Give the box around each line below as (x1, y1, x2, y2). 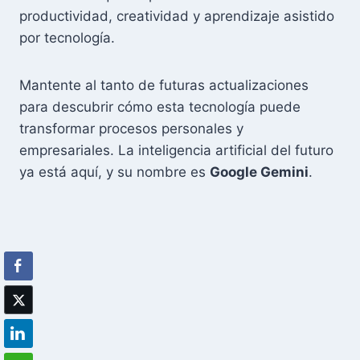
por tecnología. (19, 29, 115, 46)
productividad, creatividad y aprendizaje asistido (19, 7, 334, 24)
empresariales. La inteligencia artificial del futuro (19, 141, 333, 158)
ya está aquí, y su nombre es (19, 163, 210, 180)
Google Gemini (210, 163, 309, 180)
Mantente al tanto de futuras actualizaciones (19, 76, 309, 93)
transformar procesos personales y (19, 120, 243, 137)
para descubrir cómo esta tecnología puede (19, 98, 301, 115)
